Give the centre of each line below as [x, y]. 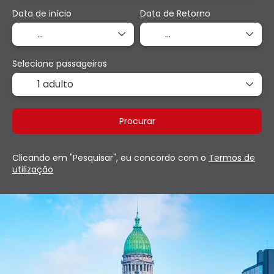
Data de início [42, 13]
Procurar [137, 121]
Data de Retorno [175, 13]
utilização [33, 169]
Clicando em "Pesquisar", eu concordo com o [110, 157]
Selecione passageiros [60, 63]
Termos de [232, 157]
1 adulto [55, 84]
